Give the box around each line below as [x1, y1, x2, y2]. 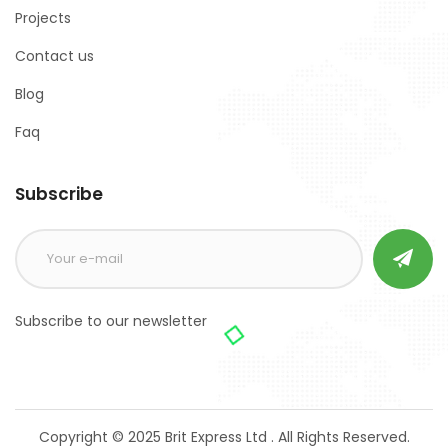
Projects [15, 8, 71, 28]
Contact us [15, 46, 94, 66]
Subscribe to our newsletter [15, 311, 207, 331]
